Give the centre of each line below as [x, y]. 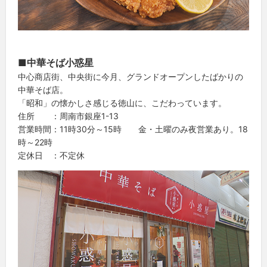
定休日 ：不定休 [51, 155]
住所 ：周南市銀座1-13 [68, 116]
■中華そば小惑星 [60, 62]
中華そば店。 [43, 89]
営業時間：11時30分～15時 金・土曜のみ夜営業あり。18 [133, 129]
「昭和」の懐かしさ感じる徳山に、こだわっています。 [122, 103]
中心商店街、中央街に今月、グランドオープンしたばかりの [131, 76]
